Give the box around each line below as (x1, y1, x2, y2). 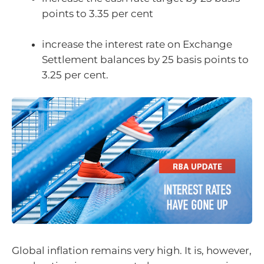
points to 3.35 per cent (42, 8, 153, 20)
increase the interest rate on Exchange (42, 38, 232, 50)
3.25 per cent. (42, 68, 108, 81)
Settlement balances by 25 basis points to (42, 53, 249, 65)
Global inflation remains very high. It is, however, (12, 245, 252, 257)
